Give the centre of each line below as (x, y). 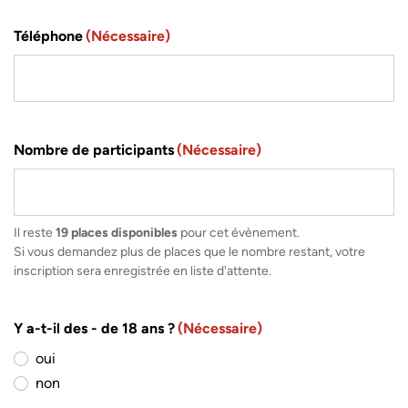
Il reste (35, 233)
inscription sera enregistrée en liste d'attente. (143, 271)
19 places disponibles (117, 233)
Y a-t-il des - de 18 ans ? (94, 329)
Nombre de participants (94, 150)
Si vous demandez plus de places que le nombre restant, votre (189, 252)
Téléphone (48, 36)
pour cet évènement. (239, 233)
